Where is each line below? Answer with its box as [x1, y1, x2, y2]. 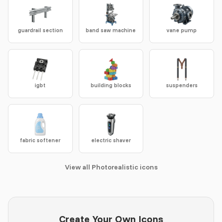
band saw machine [86, 27, 136, 34]
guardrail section [17, 27, 63, 34]
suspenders [166, 82, 198, 89]
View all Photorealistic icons [64, 163, 158, 171]
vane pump [166, 27, 197, 34]
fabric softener [20, 137, 61, 144]
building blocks [90, 82, 131, 89]
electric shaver [91, 137, 131, 144]
